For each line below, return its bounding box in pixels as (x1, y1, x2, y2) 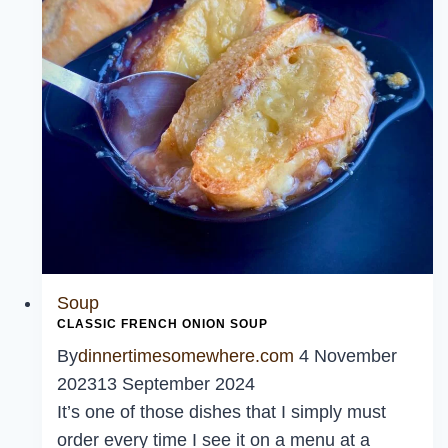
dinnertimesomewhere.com (78, 346, 294, 367)
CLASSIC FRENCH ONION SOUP (57, 317, 268, 332)
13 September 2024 (97, 374, 255, 395)
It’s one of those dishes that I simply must (57, 402, 386, 423)
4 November (299, 346, 397, 367)
